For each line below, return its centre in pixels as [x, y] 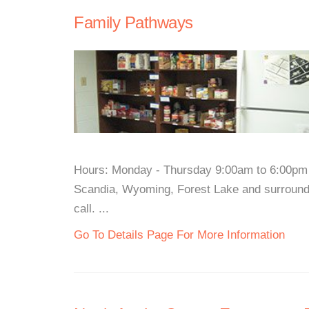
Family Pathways [133, 22]
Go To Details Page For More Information [179, 235]
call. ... [91, 209]
